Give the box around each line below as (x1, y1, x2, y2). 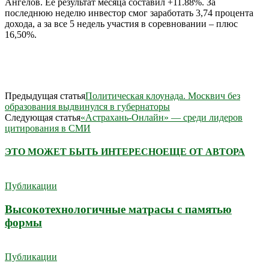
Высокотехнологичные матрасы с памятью (5, 203, 232, 216)
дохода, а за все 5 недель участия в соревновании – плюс (5, 18, 238, 29)
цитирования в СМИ (5, 122, 91, 133)
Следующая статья (5, 112, 80, 122)
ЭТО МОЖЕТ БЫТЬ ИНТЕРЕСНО (5, 147, 163, 157)
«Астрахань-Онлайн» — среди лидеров (80, 112, 243, 122)
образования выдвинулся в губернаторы (5, 101, 170, 112)
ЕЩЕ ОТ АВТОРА (163, 147, 245, 157)
